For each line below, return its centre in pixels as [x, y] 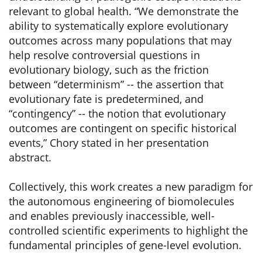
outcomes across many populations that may [120, 40]
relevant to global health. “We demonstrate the [124, 11]
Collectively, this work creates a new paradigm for [131, 187]
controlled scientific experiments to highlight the [128, 230]
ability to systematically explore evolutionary [118, 26]
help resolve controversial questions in [104, 55]
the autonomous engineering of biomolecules [122, 201]
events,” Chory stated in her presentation [109, 143]
